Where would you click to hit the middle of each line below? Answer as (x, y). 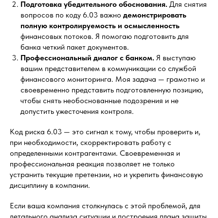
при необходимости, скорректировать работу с (91, 142)
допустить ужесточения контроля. (77, 111)
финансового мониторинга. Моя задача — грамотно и (113, 79)
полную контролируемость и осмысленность (100, 26)
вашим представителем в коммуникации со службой (108, 68)
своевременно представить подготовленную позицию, (112, 90)
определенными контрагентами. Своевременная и (95, 153)
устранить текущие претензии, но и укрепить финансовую (106, 174)
